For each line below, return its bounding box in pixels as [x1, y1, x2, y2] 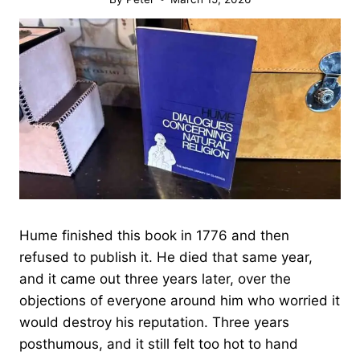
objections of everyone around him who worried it [19, 292, 340, 309]
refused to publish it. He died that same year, [19, 249, 313, 266]
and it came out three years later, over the [19, 271, 291, 288]
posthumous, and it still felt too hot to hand [19, 336, 298, 353]
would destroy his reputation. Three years [19, 314, 289, 331]
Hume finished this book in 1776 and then [19, 227, 289, 244]
